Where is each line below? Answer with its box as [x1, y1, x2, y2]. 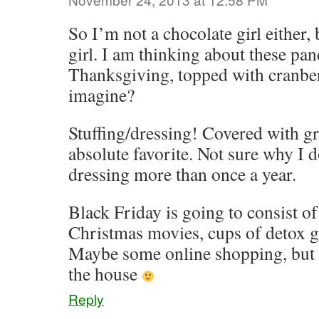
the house [68, 261, 142, 286]
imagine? [68, 83, 135, 107]
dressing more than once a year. [68, 162, 296, 186]
